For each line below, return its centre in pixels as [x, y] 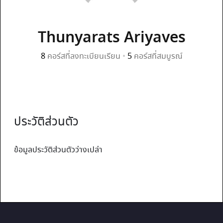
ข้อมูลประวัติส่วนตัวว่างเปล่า [58, 150]
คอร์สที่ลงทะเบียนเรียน [84, 56]
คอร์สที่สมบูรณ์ [157, 56]
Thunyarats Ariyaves [111, 38]
